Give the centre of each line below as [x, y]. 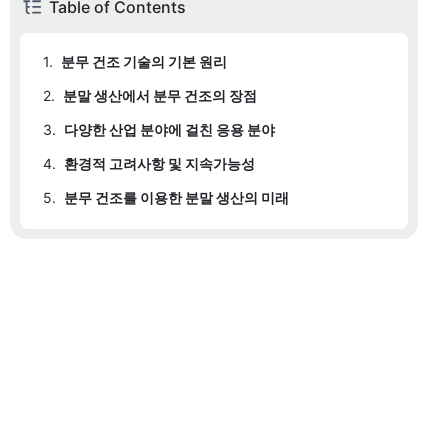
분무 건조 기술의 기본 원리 [144, 62]
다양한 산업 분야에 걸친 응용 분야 [169, 130]
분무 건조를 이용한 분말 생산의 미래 [176, 198]
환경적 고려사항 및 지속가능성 [159, 164]
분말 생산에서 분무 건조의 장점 [160, 96]
